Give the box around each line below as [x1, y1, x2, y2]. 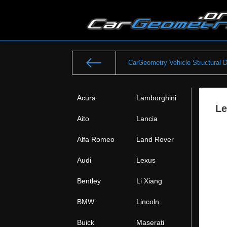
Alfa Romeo [77, 135, 115, 143]
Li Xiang [136, 177, 162, 185]
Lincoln [136, 198, 159, 206]
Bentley [77, 177, 101, 185]
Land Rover [136, 135, 174, 143]
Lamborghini [136, 94, 176, 102]
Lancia [136, 115, 158, 123]
